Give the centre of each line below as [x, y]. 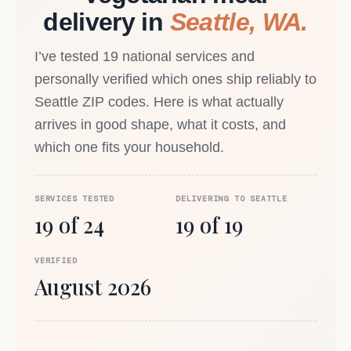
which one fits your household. [129, 148]
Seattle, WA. [239, 22]
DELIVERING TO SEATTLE [232, 198]
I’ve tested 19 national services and [145, 57]
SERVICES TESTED [74, 198]
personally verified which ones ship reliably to [175, 80]
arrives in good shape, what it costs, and [160, 125]
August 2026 [93, 286]
